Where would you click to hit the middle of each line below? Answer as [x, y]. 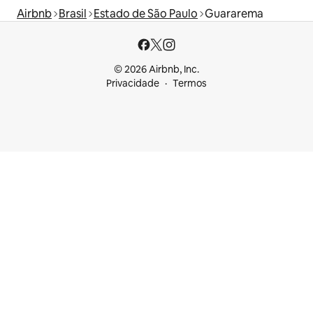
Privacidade [133, 83]
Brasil [73, 14]
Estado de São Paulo [146, 14]
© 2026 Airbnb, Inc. [156, 70]
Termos [190, 83]
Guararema [234, 14]
